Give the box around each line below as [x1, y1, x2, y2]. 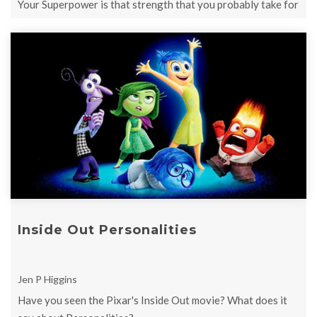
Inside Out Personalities [18, 221, 197, 238]
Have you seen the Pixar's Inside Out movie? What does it [18, 293, 287, 306]
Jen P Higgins [18, 272, 77, 285]
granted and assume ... [18, 15, 120, 28]
